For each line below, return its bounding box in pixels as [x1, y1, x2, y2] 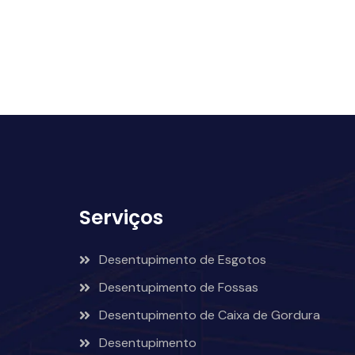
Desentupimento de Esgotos [98, 251, 266, 269]
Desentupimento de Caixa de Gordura [98, 307, 320, 324]
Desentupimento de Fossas [98, 279, 258, 296]
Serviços [78, 204, 163, 232]
